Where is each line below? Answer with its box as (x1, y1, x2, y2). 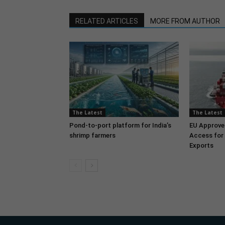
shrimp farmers (69, 132, 116, 139)
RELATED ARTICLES (75, 17, 138, 25)
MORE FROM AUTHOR (150, 17, 220, 25)
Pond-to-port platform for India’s (69, 122, 171, 129)
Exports (189, 142, 213, 149)
